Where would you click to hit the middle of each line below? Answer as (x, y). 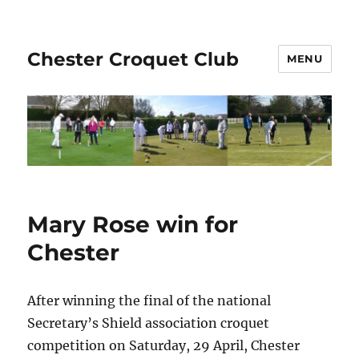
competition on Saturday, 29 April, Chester (164, 346)
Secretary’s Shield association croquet (149, 323)
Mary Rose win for (133, 225)
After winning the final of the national (149, 301)
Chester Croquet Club (133, 59)
